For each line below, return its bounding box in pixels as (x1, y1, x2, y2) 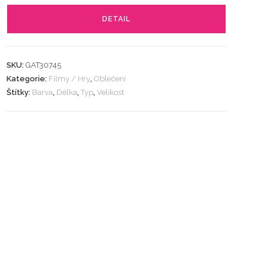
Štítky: (7, 88, 33, 97)
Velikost (97, 88, 125, 97)
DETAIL (102, 15, 131, 23)
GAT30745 (26, 61, 62, 69)
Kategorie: (7, 74, 49, 83)
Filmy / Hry (49, 74, 91, 83)
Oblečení (94, 74, 126, 83)
